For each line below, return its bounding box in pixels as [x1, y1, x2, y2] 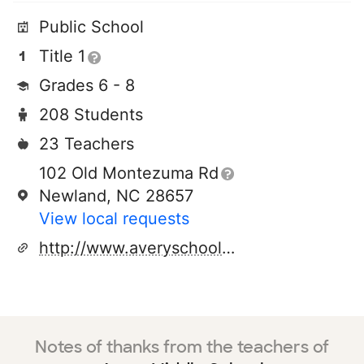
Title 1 [39, 46, 85, 66]
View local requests [39, 209, 189, 228]
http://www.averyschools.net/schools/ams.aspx [222, 238, 235, 258]
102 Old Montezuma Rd [39, 163, 219, 183]
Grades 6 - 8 [39, 76, 135, 95]
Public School [39, 17, 144, 37]
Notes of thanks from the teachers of [35, 336, 329, 357]
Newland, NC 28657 [39, 186, 193, 206]
